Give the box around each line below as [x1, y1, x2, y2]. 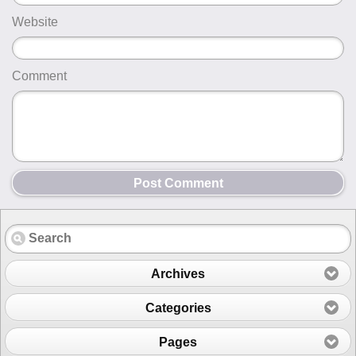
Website [12, 15, 58, 29]
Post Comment [133, 176, 223, 190]
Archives [151, 266, 205, 281]
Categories [145, 300, 211, 315]
